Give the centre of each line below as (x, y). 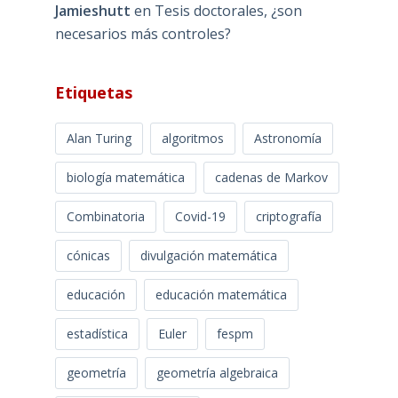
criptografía (288, 216)
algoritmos (192, 138)
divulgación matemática (208, 255)
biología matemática (125, 177)
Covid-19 (200, 216)
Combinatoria (105, 216)
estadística (97, 333)
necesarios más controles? (143, 33)
